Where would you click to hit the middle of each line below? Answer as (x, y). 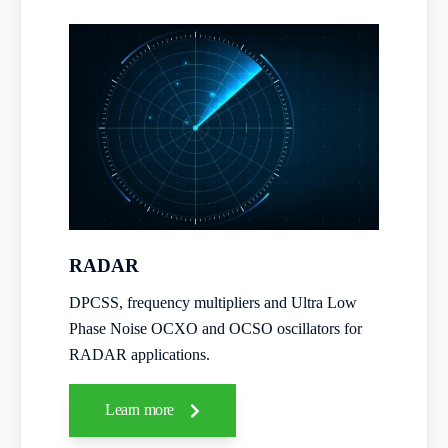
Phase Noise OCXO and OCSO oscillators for (215, 329)
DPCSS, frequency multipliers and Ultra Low (213, 303)
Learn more (141, 409)
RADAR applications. (139, 355)
